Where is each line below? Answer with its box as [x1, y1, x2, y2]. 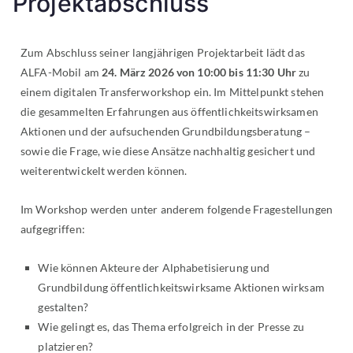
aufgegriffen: [20, 221, 85, 236]
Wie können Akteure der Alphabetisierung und [38, 260, 270, 274]
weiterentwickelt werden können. [20, 163, 188, 177]
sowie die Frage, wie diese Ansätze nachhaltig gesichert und [20, 143, 316, 158]
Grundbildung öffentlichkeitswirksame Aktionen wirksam [38, 280, 325, 294]
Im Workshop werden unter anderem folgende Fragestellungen [20, 202, 333, 216]
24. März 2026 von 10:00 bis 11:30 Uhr [101, 65, 297, 79]
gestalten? [38, 299, 88, 314]
